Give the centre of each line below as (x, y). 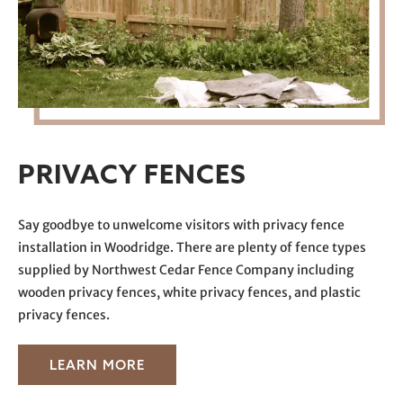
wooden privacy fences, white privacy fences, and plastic (189, 293)
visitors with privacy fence (264, 225)
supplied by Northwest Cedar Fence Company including (186, 270)
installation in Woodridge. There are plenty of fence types (192, 248)
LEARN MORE (97, 365)
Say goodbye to (65, 225)
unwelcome (148, 225)
